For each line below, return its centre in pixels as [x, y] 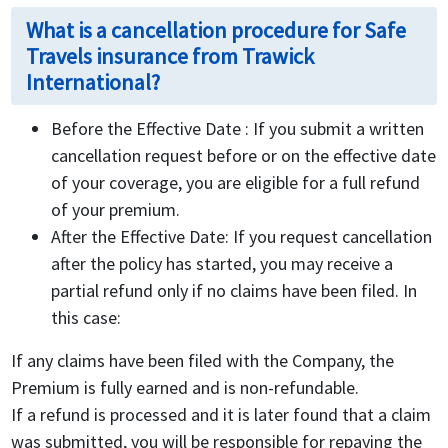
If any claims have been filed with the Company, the [203, 361]
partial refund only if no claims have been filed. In [234, 291]
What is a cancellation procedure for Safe [216, 30]
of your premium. [116, 210]
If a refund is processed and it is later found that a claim [221, 415]
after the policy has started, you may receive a [222, 264]
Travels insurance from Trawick [170, 56]
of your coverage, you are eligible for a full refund [236, 183]
